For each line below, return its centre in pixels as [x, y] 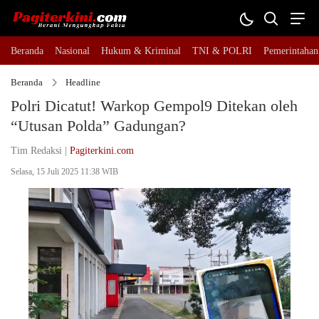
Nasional [72, 51]
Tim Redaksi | [40, 151]
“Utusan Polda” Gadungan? [98, 126]
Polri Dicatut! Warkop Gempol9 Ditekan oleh [154, 106]
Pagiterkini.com [102, 151]
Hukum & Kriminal [141, 51]
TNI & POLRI [222, 51]
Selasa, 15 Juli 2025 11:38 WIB [64, 172]
